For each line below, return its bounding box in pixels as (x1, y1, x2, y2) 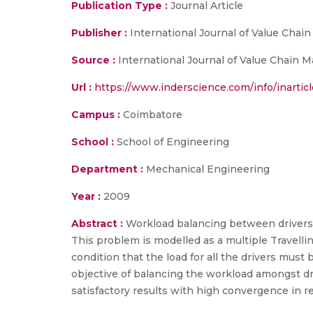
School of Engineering (114, 136, 229, 148)
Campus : (71, 108, 120, 121)
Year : (71, 190, 101, 203)
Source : (71, 54, 115, 66)
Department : (71, 163, 143, 175)
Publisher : (71, 27, 130, 39)
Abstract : (71, 217, 126, 230)
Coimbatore (120, 108, 182, 121)
